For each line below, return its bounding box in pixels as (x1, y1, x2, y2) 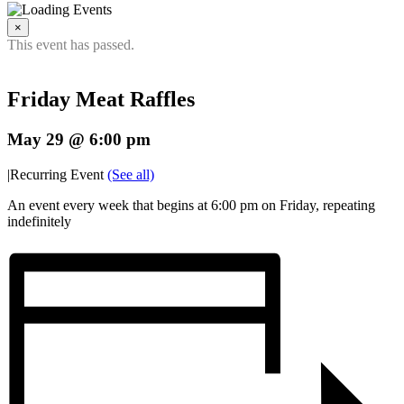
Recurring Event (10, 166, 107, 182)
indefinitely (7, 213, 71, 229)
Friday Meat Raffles (7, 87, 195, 111)
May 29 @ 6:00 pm (7, 129, 151, 149)
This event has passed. (7, 37, 134, 52)
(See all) (107, 166, 154, 182)
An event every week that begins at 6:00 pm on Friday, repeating (7, 197, 375, 213)
